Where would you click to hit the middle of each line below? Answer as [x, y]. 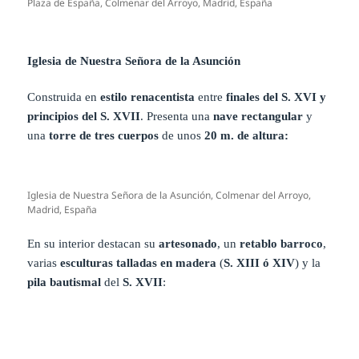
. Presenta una [177, 116]
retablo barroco [282, 243]
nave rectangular [258, 116]
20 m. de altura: [247, 135]
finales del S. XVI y [275, 97]
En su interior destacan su [93, 243]
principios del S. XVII [84, 116]
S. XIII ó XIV [260, 262]
